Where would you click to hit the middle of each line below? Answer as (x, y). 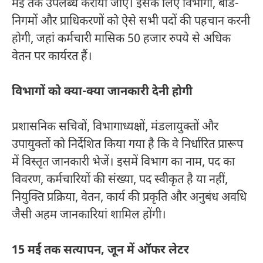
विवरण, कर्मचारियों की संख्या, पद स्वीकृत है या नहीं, (120, 180)
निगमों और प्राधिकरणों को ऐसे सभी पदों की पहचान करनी (131, 21)
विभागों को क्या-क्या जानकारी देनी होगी (102, 92)
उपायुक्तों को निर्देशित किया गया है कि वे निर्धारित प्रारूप (127, 145)
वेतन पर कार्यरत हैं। (52, 57)
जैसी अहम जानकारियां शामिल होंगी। (89, 215)
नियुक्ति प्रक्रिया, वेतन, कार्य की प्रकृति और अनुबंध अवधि (129, 198)
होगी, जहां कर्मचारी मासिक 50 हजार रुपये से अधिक (121, 39)
